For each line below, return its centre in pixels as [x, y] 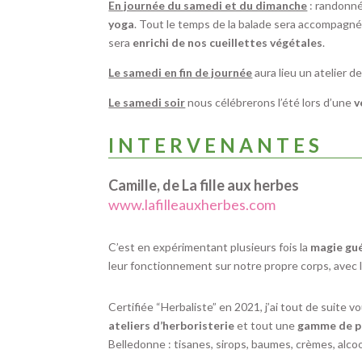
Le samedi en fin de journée [181, 73]
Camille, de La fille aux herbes [204, 185]
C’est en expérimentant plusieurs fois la [210, 246]
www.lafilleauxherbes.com [192, 204]
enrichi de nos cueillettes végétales [228, 43]
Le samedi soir [147, 103]
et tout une [266, 325]
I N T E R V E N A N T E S [214, 145]
